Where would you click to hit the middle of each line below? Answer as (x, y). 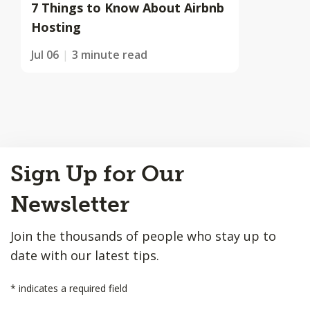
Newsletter (70, 204)
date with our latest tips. (85, 255)
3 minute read (110, 55)
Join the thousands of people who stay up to (143, 236)
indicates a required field (72, 288)
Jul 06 (45, 55)
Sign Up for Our (97, 174)
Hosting (56, 27)
